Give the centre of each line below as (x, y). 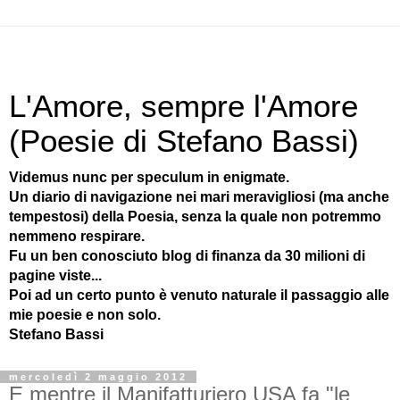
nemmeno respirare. (77, 236)
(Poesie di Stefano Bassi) (184, 141)
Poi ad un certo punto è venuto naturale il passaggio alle (199, 295)
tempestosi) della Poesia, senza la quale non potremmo (195, 217)
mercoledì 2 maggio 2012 (98, 377)
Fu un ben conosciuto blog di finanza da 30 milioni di (187, 256)
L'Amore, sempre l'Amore (183, 106)
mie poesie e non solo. (85, 315)
